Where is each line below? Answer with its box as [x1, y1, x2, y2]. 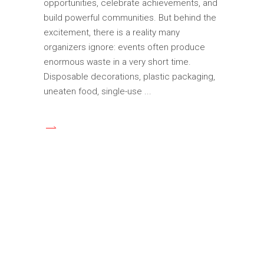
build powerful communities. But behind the [44, 12, 216, 23]
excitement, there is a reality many [44, 27, 180, 38]
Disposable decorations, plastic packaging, [44, 71, 215, 82]
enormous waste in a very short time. [44, 56, 191, 67]
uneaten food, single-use [44, 85, 144, 97]
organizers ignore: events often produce [44, 41, 205, 52]
